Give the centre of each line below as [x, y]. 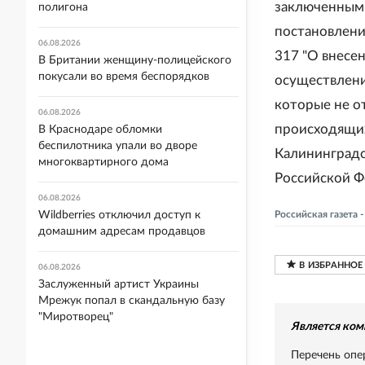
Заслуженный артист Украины [119, 284]
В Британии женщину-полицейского [135, 60]
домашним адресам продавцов [122, 231]
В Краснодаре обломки [100, 130]
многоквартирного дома [103, 162]
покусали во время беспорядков [124, 77]
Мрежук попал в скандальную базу [132, 301]
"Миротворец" [76, 317]
